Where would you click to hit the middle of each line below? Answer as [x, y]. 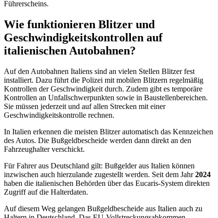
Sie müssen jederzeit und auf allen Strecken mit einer [85, 106]
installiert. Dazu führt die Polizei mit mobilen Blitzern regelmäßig [104, 80]
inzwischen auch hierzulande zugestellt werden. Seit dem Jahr [100, 174]
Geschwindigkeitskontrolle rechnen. [59, 115]
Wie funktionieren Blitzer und [79, 24]
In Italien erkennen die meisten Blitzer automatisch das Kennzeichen [109, 131]
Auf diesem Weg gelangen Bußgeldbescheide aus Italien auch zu [103, 208]
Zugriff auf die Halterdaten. [46, 192]
